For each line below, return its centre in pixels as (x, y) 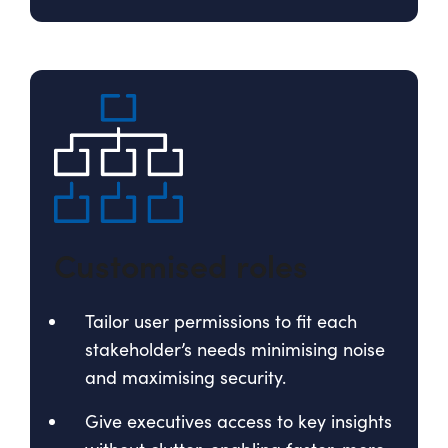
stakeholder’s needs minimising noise (235, 348)
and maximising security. (185, 376)
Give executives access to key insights (238, 420)
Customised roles (181, 264)
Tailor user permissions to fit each (221, 320)
